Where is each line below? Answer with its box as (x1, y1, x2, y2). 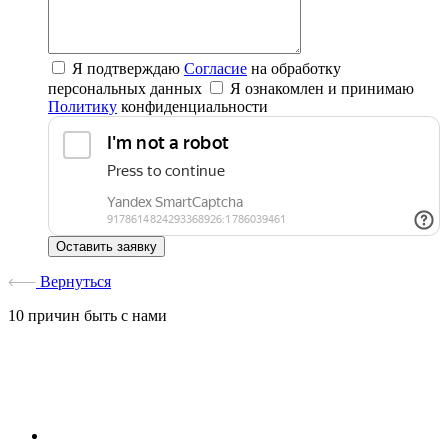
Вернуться (36, 273, 111, 291)
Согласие (184, 60, 247, 78)
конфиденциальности (117, 98, 268, 116)
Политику (48, 98, 117, 116)
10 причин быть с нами (8, 307, 167, 325)
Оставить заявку (56, 239, 157, 255)
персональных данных (48, 80, 206, 98)
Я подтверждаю (72, 60, 184, 78)
